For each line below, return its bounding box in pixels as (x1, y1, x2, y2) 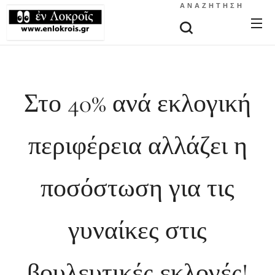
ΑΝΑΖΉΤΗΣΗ (180, 2, 244, 10)
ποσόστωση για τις (41, 172, 234, 204)
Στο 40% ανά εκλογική (24, 88, 251, 119)
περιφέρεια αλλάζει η (28, 130, 247, 161)
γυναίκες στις (68, 215, 207, 246)
